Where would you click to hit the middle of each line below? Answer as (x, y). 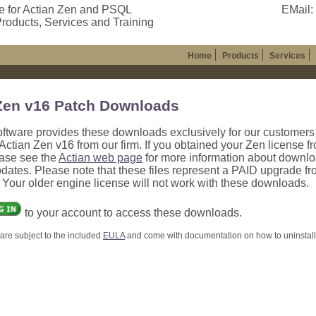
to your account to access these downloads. (132, 213)
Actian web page (101, 158)
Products (241, 56)
